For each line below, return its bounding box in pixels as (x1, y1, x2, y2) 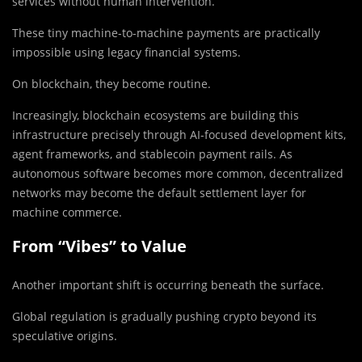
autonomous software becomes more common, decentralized (12, 166, 343, 182)
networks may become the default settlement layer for (12, 185, 306, 201)
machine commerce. (12, 204, 122, 221)
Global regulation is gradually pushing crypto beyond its (12, 309, 317, 325)
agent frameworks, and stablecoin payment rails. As (12, 146, 293, 162)
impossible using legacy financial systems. (12, 44, 241, 61)
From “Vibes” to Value (12, 235, 187, 258)
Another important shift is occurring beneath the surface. (12, 277, 324, 293)
